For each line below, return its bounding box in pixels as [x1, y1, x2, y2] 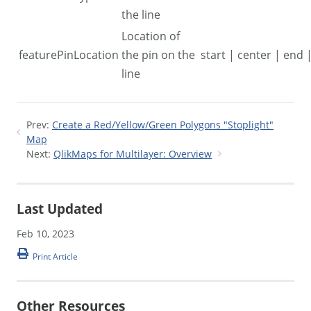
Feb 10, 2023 [17, 227, 74, 241]
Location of [121, 28, 180, 44]
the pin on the [121, 47, 195, 62]
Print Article [33, 250, 78, 262]
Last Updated [17, 200, 103, 218]
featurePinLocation [19, 47, 119, 62]
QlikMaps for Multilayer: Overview [53, 146, 212, 160]
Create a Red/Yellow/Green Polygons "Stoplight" [52, 117, 274, 131]
